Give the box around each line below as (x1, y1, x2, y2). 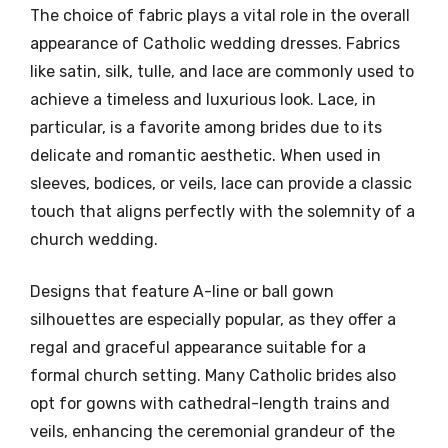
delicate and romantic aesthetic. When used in (30, 145, 381, 165)
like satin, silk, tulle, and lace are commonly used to (30, 61, 414, 81)
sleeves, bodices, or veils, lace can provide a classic (30, 173, 412, 193)
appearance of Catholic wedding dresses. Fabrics (30, 33, 400, 53)
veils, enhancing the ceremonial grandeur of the (30, 421, 395, 441)
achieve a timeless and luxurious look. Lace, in (30, 89, 376, 109)
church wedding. (30, 229, 158, 249)
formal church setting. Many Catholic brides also (30, 365, 396, 385)
